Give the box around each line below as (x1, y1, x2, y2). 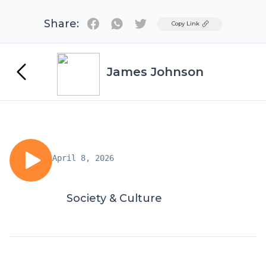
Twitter (140, 17, 175, 28)
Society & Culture (66, 192, 162, 205)
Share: (44, 17, 79, 30)
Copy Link (172, 20, 199, 27)
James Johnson (107, 65, 204, 79)
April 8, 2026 (52, 153, 114, 163)
